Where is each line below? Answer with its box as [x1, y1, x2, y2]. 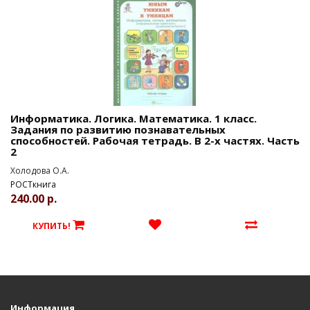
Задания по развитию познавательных [10, 122, 226, 136]
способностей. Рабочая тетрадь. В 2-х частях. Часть [10, 134, 300, 147]
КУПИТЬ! [33, 220, 71, 232]
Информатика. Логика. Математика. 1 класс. [10, 111, 257, 125]
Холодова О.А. [10, 165, 69, 176]
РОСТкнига [10, 179, 56, 190]
